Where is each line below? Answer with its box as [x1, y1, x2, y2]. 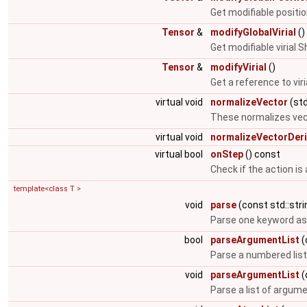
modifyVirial [210, 62, 267, 73]
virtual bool [155, 149, 205, 160]
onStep [210, 149, 243, 160]
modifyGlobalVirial [210, 27, 296, 38]
